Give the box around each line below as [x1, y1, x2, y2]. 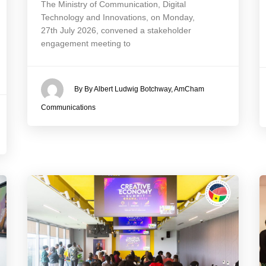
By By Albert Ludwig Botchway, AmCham [74, 85, 204, 94]
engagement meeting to [40, 39, 131, 49]
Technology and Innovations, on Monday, [40, 12, 195, 23]
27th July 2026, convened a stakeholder [40, 26, 191, 36]
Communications [40, 103, 96, 112]
